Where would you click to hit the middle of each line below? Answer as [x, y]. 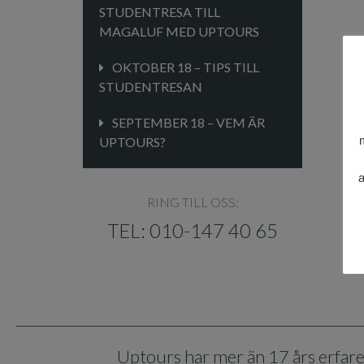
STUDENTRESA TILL [160, 12]
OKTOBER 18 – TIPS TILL [186, 67]
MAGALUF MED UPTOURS [179, 31]
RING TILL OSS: [193, 202]
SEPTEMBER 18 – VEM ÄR [188, 122]
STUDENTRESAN [151, 87]
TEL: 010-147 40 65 [193, 230]
